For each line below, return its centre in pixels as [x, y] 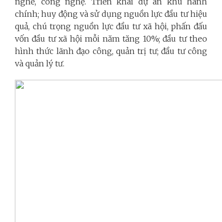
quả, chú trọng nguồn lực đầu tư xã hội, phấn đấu [111, 26]
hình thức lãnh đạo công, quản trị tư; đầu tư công [111, 51]
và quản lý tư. [40, 63]
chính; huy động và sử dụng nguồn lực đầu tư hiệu [111, 14]
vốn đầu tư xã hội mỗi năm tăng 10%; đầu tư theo [111, 38]
